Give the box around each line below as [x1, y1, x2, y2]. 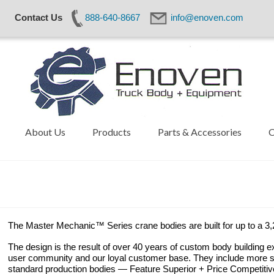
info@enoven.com [170, 12, 243, 23]
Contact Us [14, 12, 62, 23]
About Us [24, 126, 65, 138]
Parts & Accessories [157, 126, 242, 138]
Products [92, 126, 131, 138]
